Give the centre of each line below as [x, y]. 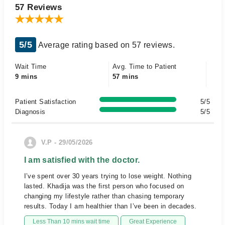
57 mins [126, 77]
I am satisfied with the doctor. [82, 160]
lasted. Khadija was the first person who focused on [104, 186]
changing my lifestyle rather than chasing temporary [104, 196]
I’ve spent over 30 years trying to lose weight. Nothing [107, 176]
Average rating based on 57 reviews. [106, 45]
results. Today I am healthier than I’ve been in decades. [110, 206]
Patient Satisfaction [46, 102]
